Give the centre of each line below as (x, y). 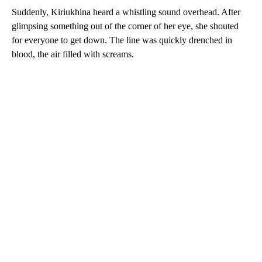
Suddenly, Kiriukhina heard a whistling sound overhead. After (126, 12)
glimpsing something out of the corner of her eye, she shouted (125, 26)
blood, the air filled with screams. (73, 54)
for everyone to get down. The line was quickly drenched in (122, 40)
